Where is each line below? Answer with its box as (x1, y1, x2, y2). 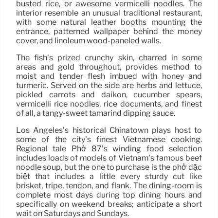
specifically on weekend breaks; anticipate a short (16, 200, 202, 209)
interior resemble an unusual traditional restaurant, (16, 8, 202, 18)
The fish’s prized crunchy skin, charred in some (16, 53, 202, 63)
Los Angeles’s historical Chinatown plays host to (16, 126, 202, 135)
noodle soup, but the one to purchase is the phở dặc (16, 163, 202, 172)
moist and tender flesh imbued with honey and (16, 72, 202, 81)
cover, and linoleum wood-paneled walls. (16, 36, 161, 46)
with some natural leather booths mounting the (16, 18, 202, 27)
